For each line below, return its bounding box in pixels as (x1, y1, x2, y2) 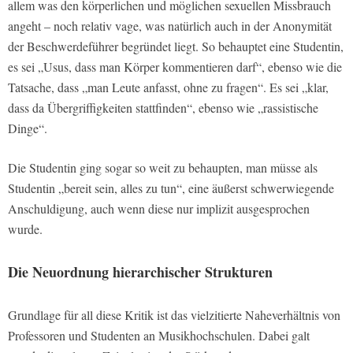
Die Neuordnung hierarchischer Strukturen (8, 261, 273, 282)
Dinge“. (8, 119, 47, 136)
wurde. (8, 220, 43, 237)
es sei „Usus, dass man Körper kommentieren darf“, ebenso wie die (8, 58, 342, 75)
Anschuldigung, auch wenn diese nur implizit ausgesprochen (8, 199, 310, 217)
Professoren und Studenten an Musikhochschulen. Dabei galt (8, 326, 310, 344)
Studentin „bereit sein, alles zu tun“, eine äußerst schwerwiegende (8, 179, 334, 196)
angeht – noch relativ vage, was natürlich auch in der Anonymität (8, 17, 332, 34)
